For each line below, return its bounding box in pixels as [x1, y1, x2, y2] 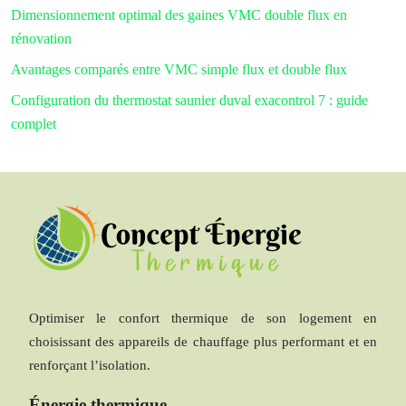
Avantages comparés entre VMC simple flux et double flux [11, 61, 347, 77]
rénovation [11, 30, 72, 46]
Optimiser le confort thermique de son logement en [29, 310, 377, 325]
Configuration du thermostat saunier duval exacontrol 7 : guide [11, 92, 368, 108]
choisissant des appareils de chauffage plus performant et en [29, 333, 377, 349]
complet [11, 115, 56, 131]
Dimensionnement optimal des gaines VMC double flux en [11, 6, 347, 23]
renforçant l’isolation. [29, 357, 150, 372]
